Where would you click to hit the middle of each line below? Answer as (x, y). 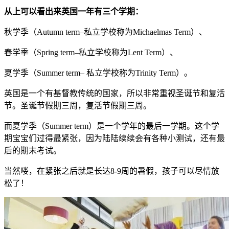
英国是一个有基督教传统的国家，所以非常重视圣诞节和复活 (114, 93)
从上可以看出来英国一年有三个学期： (74, 11)
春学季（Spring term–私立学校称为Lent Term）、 (91, 52)
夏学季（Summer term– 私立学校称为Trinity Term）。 (98, 73)
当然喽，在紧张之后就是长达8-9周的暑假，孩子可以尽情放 (112, 171)
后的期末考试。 (33, 150)
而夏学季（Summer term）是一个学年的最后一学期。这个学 (112, 126)
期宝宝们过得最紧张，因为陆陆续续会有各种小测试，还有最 (114, 138)
